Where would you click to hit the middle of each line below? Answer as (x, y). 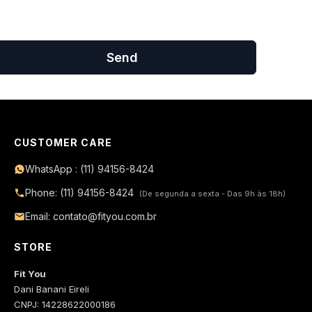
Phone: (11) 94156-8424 (81, 193)
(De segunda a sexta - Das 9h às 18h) (212, 194)
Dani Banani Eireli (52, 289)
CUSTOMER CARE (63, 142)
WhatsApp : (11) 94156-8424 (89, 169)
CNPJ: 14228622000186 (65, 304)
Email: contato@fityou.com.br (91, 216)
